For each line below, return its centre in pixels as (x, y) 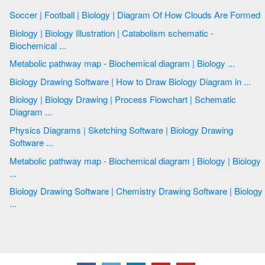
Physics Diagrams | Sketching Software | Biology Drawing (90, 130)
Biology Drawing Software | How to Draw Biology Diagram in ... (243, 81)
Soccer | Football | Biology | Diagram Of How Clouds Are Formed (206, 15)
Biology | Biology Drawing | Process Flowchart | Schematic (25, 99)
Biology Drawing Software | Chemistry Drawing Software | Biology (25, 191)
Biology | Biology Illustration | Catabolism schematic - (25, 33)
